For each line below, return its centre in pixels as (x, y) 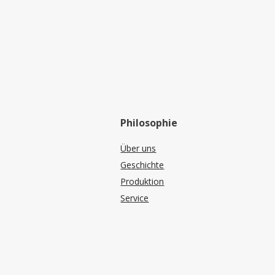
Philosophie (150, 123)
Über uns (138, 148)
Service (135, 198)
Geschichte (142, 165)
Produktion (142, 181)
